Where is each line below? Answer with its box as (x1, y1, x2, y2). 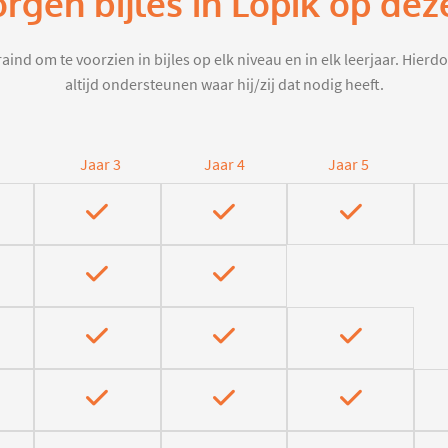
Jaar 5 (327, 155, 369, 176)
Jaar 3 (79, 155, 121, 176)
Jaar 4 (203, 155, 245, 176)
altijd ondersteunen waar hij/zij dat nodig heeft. (64, 75, 384, 96)
